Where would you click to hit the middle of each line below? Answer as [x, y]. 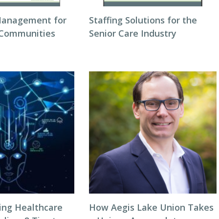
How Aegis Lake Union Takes [151, 207]
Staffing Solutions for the [143, 20]
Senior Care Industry [132, 33]
